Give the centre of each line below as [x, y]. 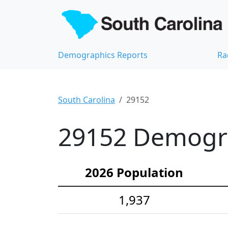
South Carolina [87, 100]
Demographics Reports [103, 55]
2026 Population [134, 173]
